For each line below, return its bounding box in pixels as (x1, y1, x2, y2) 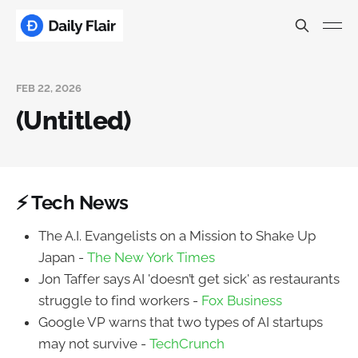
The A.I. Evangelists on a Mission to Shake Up (38, 227, 316, 244)
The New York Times (87, 249, 215, 265)
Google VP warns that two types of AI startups (38, 313, 323, 330)
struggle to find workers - (38, 292, 201, 308)
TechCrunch (149, 335, 225, 352)
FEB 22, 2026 (16, 82, 82, 94)
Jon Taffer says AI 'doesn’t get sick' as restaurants (38, 270, 340, 287)
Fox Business (201, 292, 282, 308)
